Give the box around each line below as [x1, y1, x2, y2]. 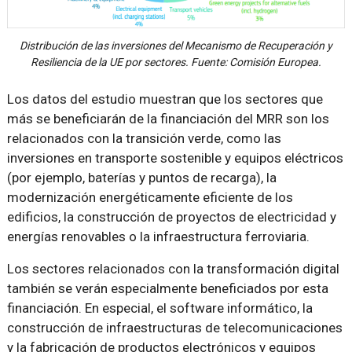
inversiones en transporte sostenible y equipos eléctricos [6, 150, 343, 167]
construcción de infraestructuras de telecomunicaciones [6, 320, 343, 336]
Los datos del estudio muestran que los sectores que [6, 91, 323, 108]
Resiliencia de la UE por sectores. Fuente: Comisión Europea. [31, 56, 321, 69]
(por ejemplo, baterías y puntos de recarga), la [6, 170, 277, 186]
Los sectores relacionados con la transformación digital [6, 261, 339, 277]
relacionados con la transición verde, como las [6, 130, 281, 147]
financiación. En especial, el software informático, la [6, 300, 313, 317]
